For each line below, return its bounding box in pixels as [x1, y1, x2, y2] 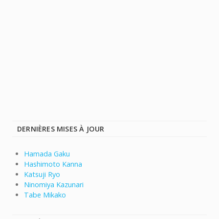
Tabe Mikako [24, 190, 66, 200]
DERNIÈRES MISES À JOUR [17, 124, 105, 134]
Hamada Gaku [24, 149, 70, 159]
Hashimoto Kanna [24, 159, 82, 169]
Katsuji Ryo [24, 170, 60, 179]
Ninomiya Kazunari [24, 180, 84, 190]
